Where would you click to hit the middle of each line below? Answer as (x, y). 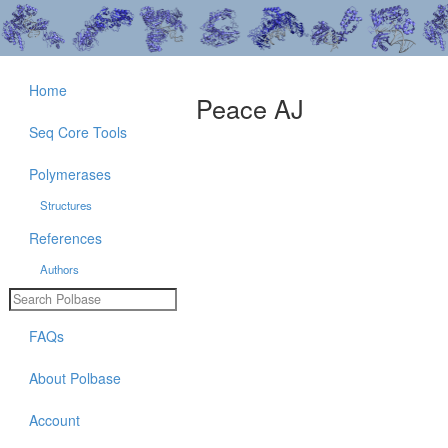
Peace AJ (250, 108)
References (65, 238)
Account (54, 419)
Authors (59, 269)
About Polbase (75, 377)
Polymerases (70, 174)
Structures (65, 205)
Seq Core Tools (78, 132)
